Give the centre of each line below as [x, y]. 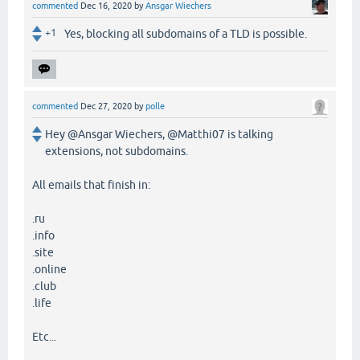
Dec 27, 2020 [106, 106]
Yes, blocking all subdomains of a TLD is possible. [186, 34]
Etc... [44, 337]
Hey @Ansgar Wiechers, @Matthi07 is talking [159, 135]
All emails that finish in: [91, 185]
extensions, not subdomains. [117, 151]
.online [49, 270]
